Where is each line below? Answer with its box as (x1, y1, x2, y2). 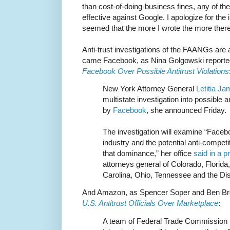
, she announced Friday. (146, 106, 226, 115)
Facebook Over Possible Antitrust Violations (82, 67, 229, 76)
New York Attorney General (103, 84, 196, 93)
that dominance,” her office (103, 149, 194, 158)
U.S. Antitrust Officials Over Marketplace (82, 199, 218, 208)
